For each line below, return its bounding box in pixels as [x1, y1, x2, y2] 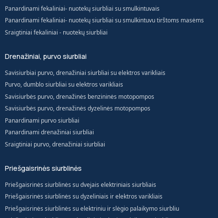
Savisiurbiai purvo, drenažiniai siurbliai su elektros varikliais [5, 68, 165, 77]
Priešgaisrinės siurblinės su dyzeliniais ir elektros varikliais [5, 192, 163, 200]
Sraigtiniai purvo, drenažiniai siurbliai [5, 140, 105, 148]
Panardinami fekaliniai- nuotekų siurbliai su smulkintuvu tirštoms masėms [5, 16, 204, 24]
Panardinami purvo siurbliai [5, 116, 79, 125]
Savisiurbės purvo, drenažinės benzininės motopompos [5, 92, 154, 101]
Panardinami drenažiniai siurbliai [5, 128, 94, 136]
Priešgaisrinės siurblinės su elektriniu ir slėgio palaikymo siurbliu [5, 204, 179, 213]
